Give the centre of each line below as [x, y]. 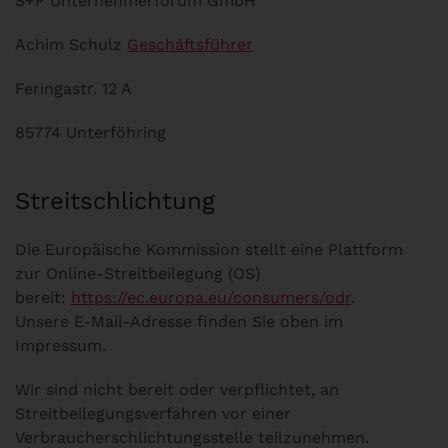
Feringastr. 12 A [73, 88]
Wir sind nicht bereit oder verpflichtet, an [177, 389]
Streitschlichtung [115, 201]
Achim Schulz [71, 44]
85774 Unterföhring [90, 132]
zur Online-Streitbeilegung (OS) [138, 273]
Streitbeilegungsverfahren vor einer [153, 413]
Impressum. [60, 345]
